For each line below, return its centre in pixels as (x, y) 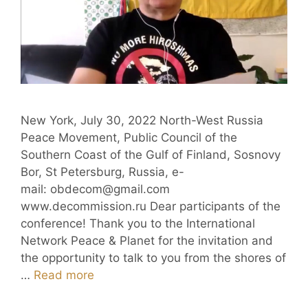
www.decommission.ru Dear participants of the (151, 207)
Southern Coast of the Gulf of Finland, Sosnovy (151, 155)
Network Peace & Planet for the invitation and (147, 241)
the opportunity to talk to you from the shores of (153, 258)
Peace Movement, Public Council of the (129, 138)
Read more (64, 275)
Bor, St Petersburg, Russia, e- (102, 172)
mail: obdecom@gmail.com (97, 189)
